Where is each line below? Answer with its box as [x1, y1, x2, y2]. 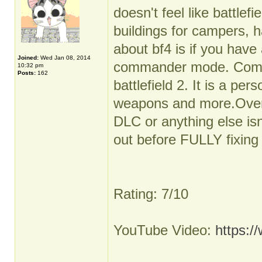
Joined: [18, 54, 39, 61]
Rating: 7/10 [113, 186, 188, 202]
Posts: [18, 70, 36, 76]
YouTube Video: [113, 222, 215, 238]
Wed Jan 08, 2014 [39, 54, 91, 61]
